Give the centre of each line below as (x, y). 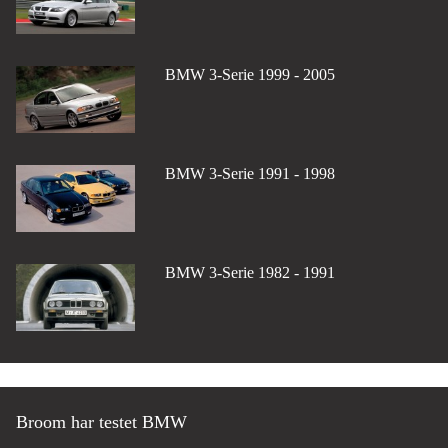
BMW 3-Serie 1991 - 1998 (249, 174)
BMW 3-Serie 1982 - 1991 (249, 273)
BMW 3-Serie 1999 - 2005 (249, 75)
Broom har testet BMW (101, 422)
